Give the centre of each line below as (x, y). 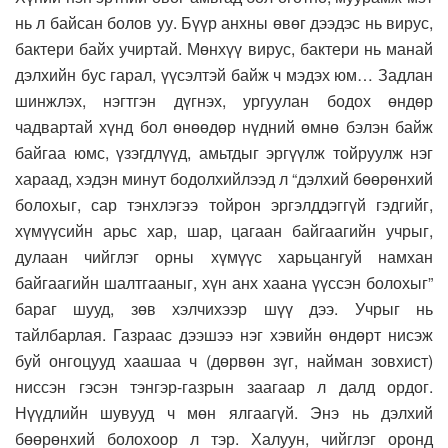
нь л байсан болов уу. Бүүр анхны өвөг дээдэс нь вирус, (224, 23)
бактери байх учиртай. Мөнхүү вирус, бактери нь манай (224, 49)
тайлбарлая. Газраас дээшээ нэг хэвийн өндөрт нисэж (224, 335)
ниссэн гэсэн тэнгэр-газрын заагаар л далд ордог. (224, 387)
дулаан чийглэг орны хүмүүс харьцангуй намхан (224, 257)
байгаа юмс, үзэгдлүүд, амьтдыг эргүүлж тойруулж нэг (224, 153)
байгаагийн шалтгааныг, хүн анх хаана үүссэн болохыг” (224, 283)
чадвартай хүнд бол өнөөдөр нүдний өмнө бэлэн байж (224, 127)
